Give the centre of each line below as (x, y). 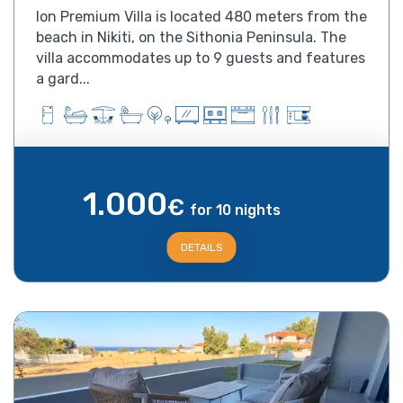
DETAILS (201, 247)
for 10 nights (235, 210)
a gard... (63, 78)
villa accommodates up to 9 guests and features (201, 58)
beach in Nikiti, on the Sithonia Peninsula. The (191, 37)
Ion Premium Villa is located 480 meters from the (201, 16)
